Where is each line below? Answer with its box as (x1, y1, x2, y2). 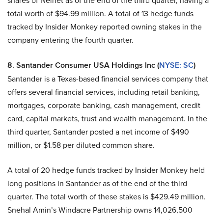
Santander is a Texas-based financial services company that (7, 73, 208, 85)
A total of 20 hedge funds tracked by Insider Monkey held (7, 165, 205, 176)
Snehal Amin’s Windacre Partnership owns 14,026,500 (7, 204, 192, 216)
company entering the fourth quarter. (7, 34, 134, 46)
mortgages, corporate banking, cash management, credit (7, 100, 200, 111)
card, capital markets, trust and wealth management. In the (7, 113, 207, 125)
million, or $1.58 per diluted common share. (7, 139, 155, 151)
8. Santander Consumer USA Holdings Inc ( (7, 59, 159, 71)
